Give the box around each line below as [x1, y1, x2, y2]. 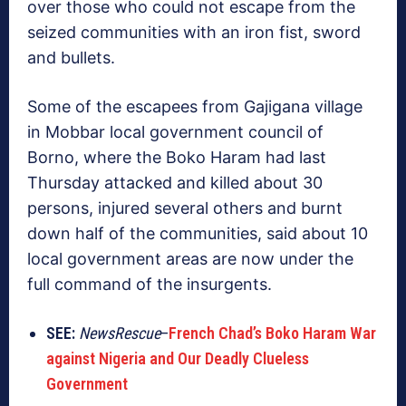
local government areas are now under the [27, 249, 353, 269]
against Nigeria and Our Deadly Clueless [46, 349, 309, 369]
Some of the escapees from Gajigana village [27, 97, 362, 117]
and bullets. [27, 48, 115, 68]
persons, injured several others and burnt [27, 198, 343, 218]
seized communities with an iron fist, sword [27, 23, 361, 43]
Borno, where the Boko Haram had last [27, 148, 326, 168]
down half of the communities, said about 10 [27, 224, 368, 244]
